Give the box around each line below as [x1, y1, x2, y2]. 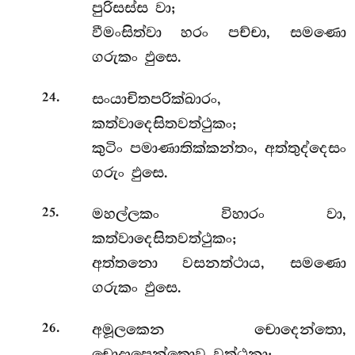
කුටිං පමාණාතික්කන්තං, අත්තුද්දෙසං [91, 139, 346, 157]
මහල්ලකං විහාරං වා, [91, 205, 346, 223]
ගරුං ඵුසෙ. [91, 163, 168, 181]
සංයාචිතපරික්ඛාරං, [91, 90, 221, 108]
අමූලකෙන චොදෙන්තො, [91, 320, 346, 338]
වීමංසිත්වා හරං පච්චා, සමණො [91, 23, 346, 41]
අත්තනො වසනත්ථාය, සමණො [91, 254, 346, 273]
